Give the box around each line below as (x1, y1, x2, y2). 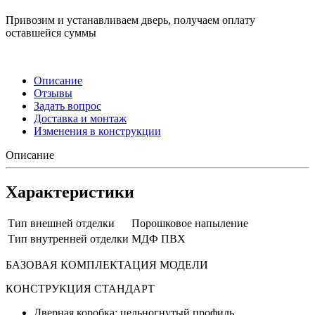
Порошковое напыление (131, 217, 248, 230)
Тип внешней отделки (8, 217, 115, 230)
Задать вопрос (34, 99, 101, 112)
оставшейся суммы (6, 26, 96, 39)
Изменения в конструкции (34, 124, 161, 137)
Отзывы (34, 86, 72, 99)
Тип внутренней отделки (8, 233, 129, 245)
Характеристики (6, 182, 134, 201)
